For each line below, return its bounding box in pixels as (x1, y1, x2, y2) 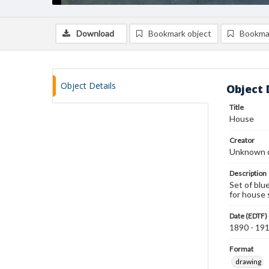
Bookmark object (148, 28, 211, 38)
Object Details (61, 80, 116, 91)
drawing (235, 257, 261, 266)
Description (229, 169, 267, 178)
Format (229, 244, 253, 253)
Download (76, 28, 114, 38)
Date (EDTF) (229, 211, 267, 220)
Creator (229, 136, 255, 145)
